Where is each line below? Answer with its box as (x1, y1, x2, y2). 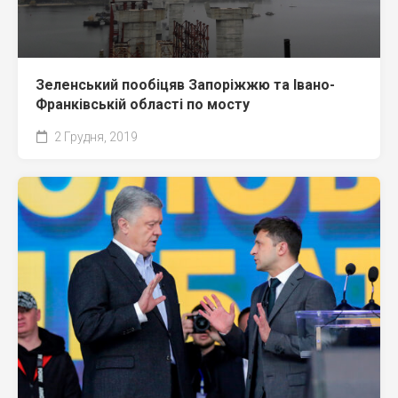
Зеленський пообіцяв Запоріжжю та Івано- (36, 76, 335, 93)
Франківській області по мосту (36, 95, 250, 113)
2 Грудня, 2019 (52, 129, 138, 144)
